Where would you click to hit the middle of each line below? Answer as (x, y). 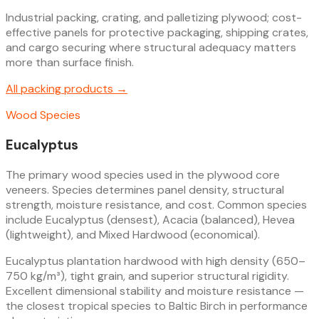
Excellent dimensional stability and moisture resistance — (155, 291)
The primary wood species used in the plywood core (143, 174)
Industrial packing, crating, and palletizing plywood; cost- (154, 18)
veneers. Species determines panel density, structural (145, 189)
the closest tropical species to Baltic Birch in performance (157, 305)
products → (94, 89)
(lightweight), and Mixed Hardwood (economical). (133, 234)
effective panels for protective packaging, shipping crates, (157, 33)
